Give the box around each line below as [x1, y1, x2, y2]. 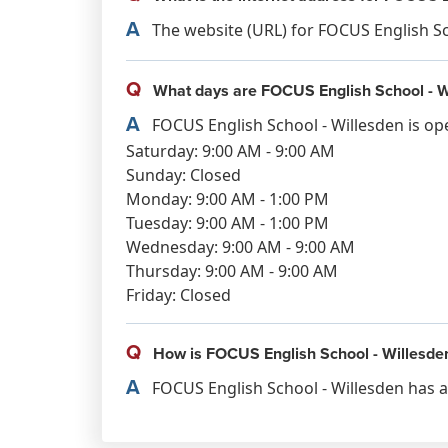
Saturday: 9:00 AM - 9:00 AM [126, 140, 335, 162]
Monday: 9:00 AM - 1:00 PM [126, 188, 329, 210]
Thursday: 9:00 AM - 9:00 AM [126, 260, 338, 282]
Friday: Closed [126, 284, 231, 306]
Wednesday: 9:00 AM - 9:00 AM [126, 236, 355, 258]
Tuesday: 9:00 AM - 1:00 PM [126, 212, 329, 234]
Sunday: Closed [126, 164, 241, 186]
